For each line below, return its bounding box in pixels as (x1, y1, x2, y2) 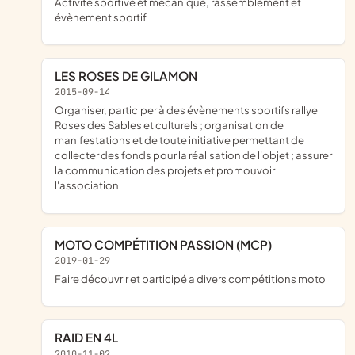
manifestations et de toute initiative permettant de (55, 133, 304, 147)
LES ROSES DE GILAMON (61, 67, 197, 83)
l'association (55, 178, 119, 193)
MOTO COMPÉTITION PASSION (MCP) (65, 236, 272, 252)
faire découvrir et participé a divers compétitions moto (61, 272, 326, 286)
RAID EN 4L (63, 330, 118, 345)
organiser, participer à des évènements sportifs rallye (55, 103, 64, 117)
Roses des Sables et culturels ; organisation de (55, 118, 284, 132)
